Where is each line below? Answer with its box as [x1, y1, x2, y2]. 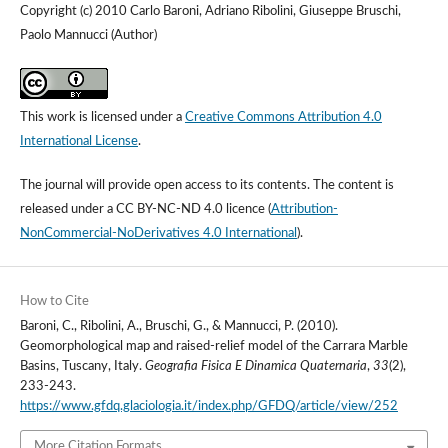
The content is [309, 179, 394, 193]
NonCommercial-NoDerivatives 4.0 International [19, 227, 297, 241]
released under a [19, 203, 116, 217]
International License [19, 135, 138, 149]
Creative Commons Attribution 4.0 [184, 111, 382, 125]
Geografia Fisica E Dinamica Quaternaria [144, 360, 367, 374]
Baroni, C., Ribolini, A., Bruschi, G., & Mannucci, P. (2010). [19, 320, 338, 334]
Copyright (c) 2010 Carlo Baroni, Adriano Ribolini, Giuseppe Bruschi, [19, 5, 401, 19]
